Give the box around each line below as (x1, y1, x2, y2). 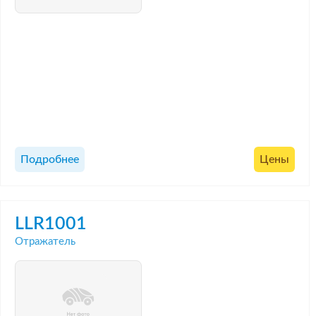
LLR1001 (15, 214, 87, 233)
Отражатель (15, 236, 75, 247)
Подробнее (20, 154, 79, 166)
